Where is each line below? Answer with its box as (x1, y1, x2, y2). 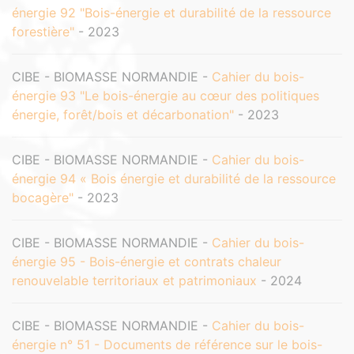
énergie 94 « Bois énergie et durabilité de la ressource (12, 171, 336, 186)
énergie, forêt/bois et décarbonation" (12, 107, 234, 122)
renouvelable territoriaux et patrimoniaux (12, 273, 257, 288)
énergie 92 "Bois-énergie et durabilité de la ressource (12, 5, 331, 21)
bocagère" (12, 190, 73, 205)
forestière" (12, 24, 74, 40)
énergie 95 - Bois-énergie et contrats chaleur (12, 254, 281, 269)
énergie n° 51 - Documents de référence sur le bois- (12, 337, 322, 352)
